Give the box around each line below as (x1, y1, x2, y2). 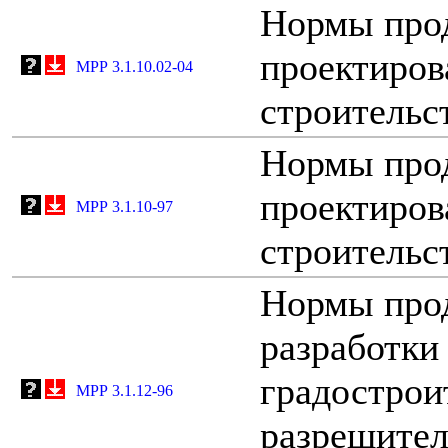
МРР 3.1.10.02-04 (76, 57, 193, 75)
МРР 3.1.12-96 (76, 381, 173, 399)
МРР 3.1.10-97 (76, 197, 173, 215)
